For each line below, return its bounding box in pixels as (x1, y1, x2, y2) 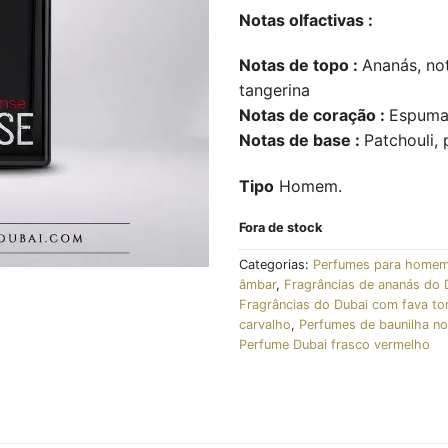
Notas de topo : (239, 55, 362, 76)
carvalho (239, 316, 291, 332)
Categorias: (239, 256, 313, 272)
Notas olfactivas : (239, 9, 373, 30)
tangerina (239, 80, 310, 101)
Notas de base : (239, 130, 364, 151)
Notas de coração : (239, 105, 389, 126)
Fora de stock (239, 219, 322, 235)
